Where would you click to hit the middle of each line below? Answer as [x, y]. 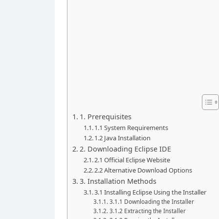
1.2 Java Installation [123, 138]
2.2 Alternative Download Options [143, 170]
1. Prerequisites [105, 117]
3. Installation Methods [118, 181]
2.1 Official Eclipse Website [132, 160]
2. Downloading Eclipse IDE [125, 149]
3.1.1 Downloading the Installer [152, 202]
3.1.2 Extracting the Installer [147, 211]
